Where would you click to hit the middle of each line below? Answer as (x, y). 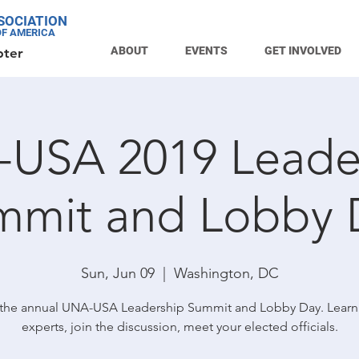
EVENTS (206, 50)
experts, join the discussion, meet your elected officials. (179, 327)
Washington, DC (226, 273)
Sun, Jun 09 (117, 273)
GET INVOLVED (303, 50)
